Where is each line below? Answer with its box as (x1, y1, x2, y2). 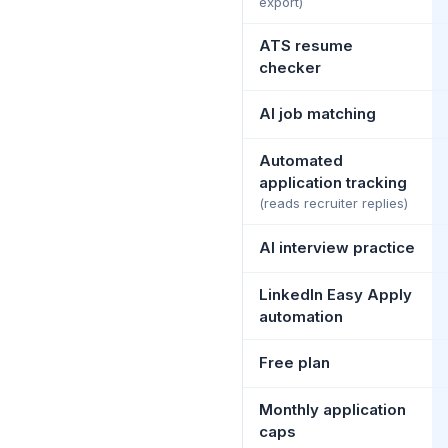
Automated (259, 150, 343, 170)
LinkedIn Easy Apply (259, 284, 412, 304)
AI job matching (259, 103, 376, 123)
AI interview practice (259, 237, 415, 257)
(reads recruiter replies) (259, 194, 408, 211)
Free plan (259, 352, 330, 372)
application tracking (259, 172, 407, 192)
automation (259, 306, 343, 326)
